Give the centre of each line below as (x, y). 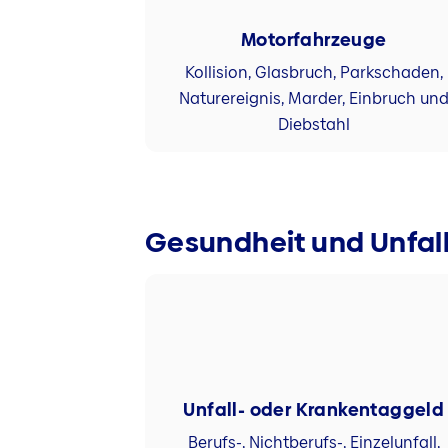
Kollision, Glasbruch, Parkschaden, (313, 72)
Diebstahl (313, 124)
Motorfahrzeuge (313, 40)
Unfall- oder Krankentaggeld (314, 410)
